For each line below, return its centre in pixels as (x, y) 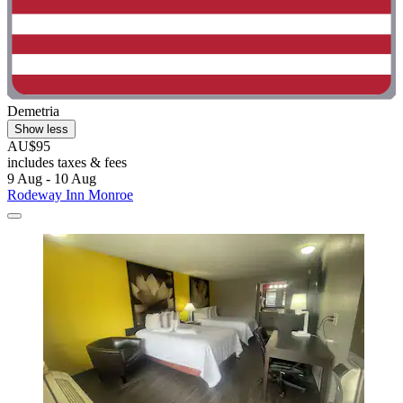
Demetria (33, 111)
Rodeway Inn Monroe (70, 194)
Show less (41, 129)
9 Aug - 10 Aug (52, 178)
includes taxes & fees (67, 162)
